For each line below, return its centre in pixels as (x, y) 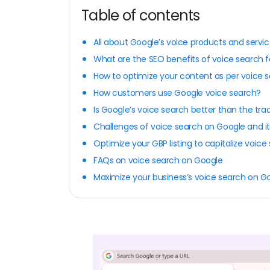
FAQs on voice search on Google (159, 160)
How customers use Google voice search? (177, 93)
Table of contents (141, 15)
